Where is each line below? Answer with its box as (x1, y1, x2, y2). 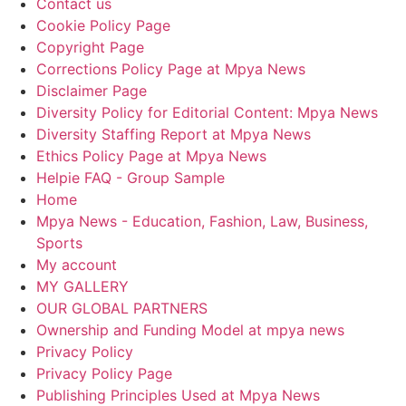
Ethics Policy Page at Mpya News (36, 146, 266, 165)
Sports (36, 233, 82, 252)
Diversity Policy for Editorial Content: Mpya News (36, 102, 378, 121)
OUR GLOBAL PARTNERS (36, 298, 208, 317)
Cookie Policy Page (36, 15, 170, 34)
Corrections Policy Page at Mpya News (36, 59, 305, 78)
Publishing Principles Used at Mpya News (36, 385, 320, 404)
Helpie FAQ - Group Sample (36, 168, 225, 187)
